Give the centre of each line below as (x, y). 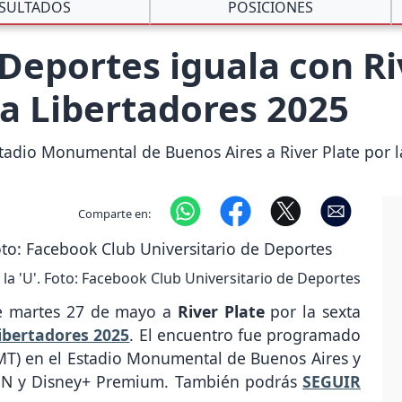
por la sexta (313, 312)
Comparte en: (114, 213)
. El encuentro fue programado (245, 335)
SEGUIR (332, 382)
